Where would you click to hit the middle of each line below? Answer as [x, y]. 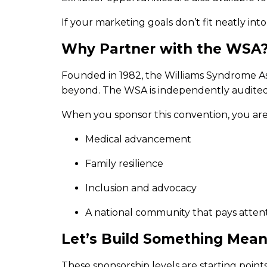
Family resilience [124, 164]
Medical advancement [138, 139]
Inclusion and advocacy [141, 188]
